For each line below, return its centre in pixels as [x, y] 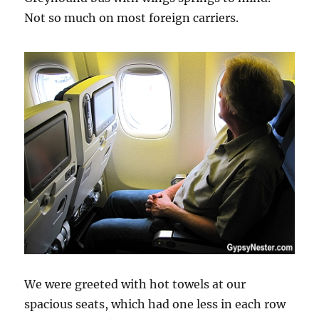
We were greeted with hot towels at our [135, 284]
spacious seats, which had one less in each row [155, 304]
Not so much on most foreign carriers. [132, 17]
